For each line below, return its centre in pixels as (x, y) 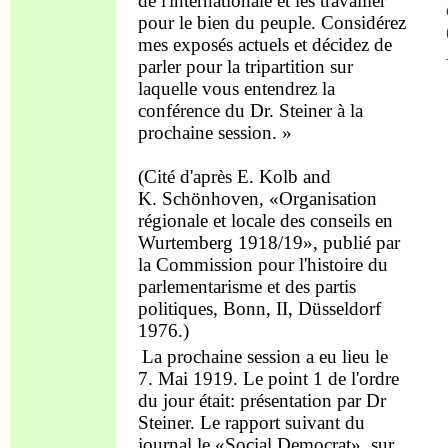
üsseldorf (346, 308)
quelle (176, 89)
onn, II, (266, 308)
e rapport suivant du (288, 422)
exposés (202, 45)
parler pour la (191, 67)
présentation (285, 400)
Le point (275, 378)
